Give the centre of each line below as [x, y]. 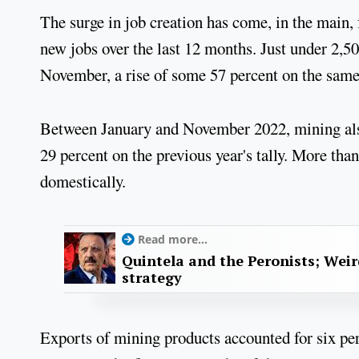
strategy [152, 278]
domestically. [83, 181]
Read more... [173, 240]
